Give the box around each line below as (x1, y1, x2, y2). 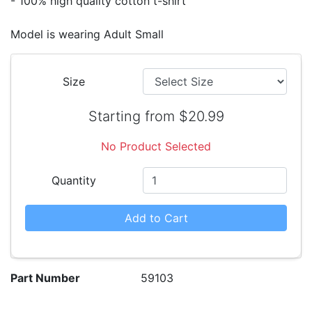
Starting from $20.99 (88, 108, 224, 125)
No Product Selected (101, 139, 211, 153)
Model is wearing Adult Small (10, 27, 164, 41)
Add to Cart (124, 211, 188, 225)
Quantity (51, 173, 96, 187)
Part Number (10, 271, 80, 285)
